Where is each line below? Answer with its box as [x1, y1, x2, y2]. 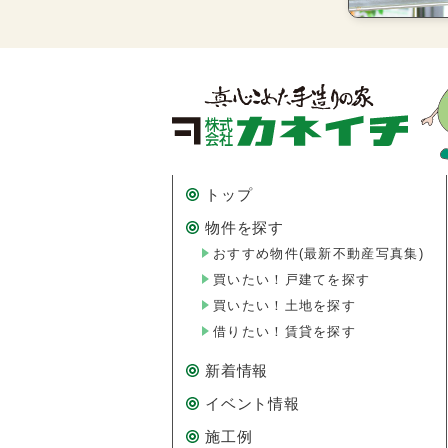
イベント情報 [205, 394, 300, 412]
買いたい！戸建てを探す [213, 271, 371, 287]
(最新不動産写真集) [298, 245, 424, 261]
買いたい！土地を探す [213, 297, 356, 313]
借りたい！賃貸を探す [213, 323, 356, 339]
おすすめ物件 [213, 245, 299, 261]
